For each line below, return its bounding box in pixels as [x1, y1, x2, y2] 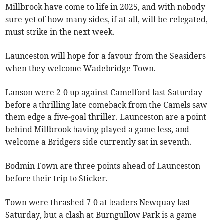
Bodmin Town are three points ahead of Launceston [5, 161, 201, 171]
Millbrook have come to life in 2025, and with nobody [5, 2, 206, 12]
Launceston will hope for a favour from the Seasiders [5, 51, 206, 61]
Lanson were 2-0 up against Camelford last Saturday [5, 87, 203, 98]
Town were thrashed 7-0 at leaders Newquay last [5, 197, 191, 208]
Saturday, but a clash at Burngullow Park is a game [5, 210, 197, 220]
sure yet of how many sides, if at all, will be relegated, [5, 14, 208, 25]
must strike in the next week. [5, 27, 115, 37]
